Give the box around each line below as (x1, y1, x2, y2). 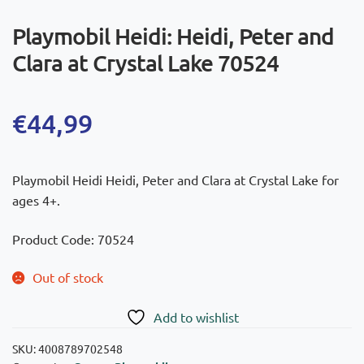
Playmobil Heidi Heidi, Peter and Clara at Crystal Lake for (12, 171, 339, 188)
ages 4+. (12, 192, 60, 209)
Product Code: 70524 (12, 230, 134, 247)
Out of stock (32, 269, 103, 286)
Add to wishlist (153, 309, 239, 326)
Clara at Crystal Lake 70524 (12, 48, 279, 76)
